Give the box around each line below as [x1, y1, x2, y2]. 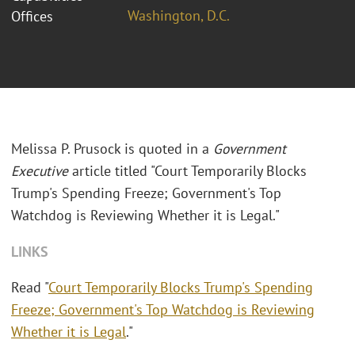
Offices [11, 6, 53, 25]
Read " [11, 278, 48, 297]
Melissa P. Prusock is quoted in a [11, 139, 213, 158]
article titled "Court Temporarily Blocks [68, 162, 307, 181]
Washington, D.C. [128, 6, 230, 25]
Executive [11, 162, 68, 181]
